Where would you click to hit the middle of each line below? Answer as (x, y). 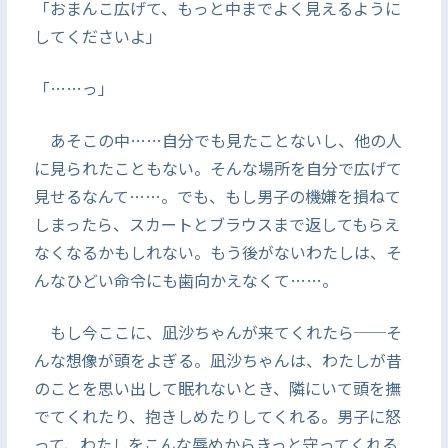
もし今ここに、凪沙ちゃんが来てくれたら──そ (217, 332)
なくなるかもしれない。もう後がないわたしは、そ (217, 252)
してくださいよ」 (97, 36)
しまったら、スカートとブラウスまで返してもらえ (216, 224)
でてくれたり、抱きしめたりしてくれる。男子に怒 (217, 416)
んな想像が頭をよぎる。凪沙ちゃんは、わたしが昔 (217, 360)
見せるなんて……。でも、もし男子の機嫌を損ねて (217, 196)
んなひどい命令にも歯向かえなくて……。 (185, 280)
